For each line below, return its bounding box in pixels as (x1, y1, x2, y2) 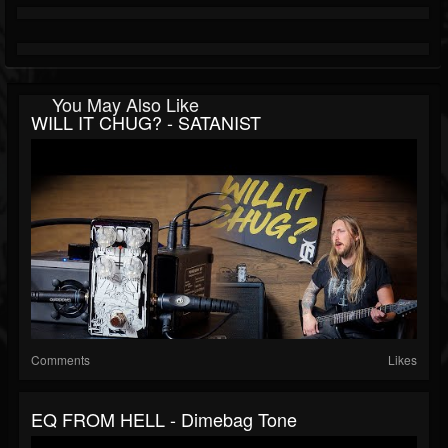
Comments (31, 351, 90, 369)
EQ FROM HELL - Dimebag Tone (31, 406, 297, 433)
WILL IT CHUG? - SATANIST (31, 109, 261, 136)
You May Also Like (52, 91, 199, 118)
